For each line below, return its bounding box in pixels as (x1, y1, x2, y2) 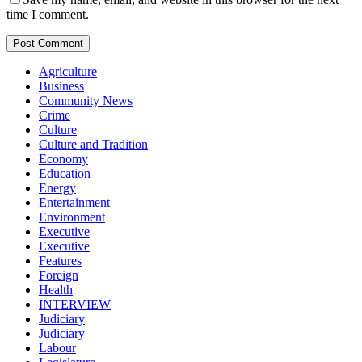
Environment (39, 209, 105, 224)
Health (39, 282, 73, 297)
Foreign (39, 267, 78, 282)
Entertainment (39, 195, 110, 209)
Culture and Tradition (39, 137, 148, 151)
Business (39, 78, 84, 93)
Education (39, 166, 90, 180)
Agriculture (39, 64, 97, 78)
